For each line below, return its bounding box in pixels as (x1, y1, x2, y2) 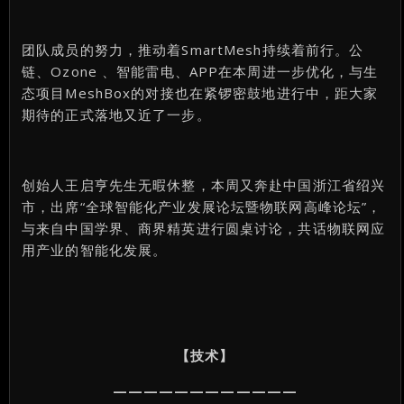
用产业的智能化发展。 (22, 241, 168, 260)
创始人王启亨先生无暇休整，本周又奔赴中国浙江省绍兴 (22, 176, 386, 195)
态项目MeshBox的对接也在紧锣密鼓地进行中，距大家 (22, 84, 379, 103)
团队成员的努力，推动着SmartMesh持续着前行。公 (22, 41, 364, 60)
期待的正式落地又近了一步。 (22, 106, 211, 124)
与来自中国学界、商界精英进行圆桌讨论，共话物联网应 (22, 219, 386, 238)
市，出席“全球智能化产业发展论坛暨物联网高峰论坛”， (22, 197, 382, 216)
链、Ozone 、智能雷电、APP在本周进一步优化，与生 (22, 62, 379, 81)
